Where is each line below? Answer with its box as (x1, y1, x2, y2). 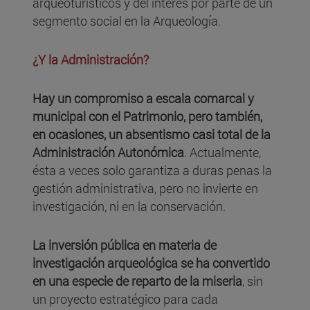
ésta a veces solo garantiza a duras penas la (33, 162, 272, 179)
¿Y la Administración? (33, 51, 149, 69)
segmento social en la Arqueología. (33, 12, 221, 30)
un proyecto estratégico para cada (33, 291, 218, 308)
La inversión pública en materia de (33, 237, 217, 254)
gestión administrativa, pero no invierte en (33, 180, 258, 197)
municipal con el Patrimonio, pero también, (33, 108, 262, 125)
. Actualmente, (184, 144, 261, 161)
